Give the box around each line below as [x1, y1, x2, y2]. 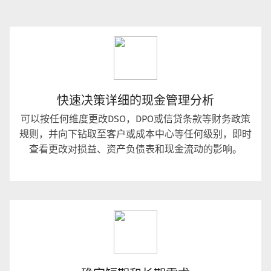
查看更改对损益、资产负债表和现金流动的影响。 [29, 143, 242, 155]
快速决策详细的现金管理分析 [57, 93, 214, 108]
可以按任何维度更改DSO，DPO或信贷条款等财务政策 [21, 113, 250, 125]
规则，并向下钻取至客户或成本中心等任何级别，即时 [19, 128, 252, 140]
